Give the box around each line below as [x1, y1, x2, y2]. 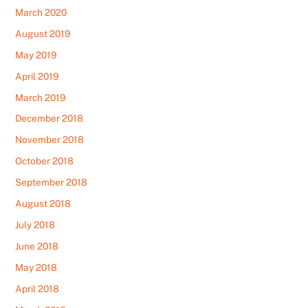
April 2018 [15, 283, 60, 294]
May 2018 [15, 262, 58, 274]
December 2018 [15, 113, 84, 124]
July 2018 [15, 219, 56, 231]
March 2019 [15, 91, 67, 103]
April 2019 [15, 70, 60, 82]
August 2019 [15, 27, 71, 39]
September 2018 [15, 177, 88, 188]
